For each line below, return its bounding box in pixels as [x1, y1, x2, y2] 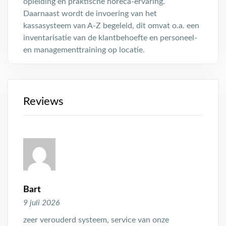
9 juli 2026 [23, 199, 60, 207]
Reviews [23, 96, 64, 107]
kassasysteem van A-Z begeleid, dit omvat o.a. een [23, 22, 199, 30]
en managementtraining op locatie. [23, 46, 145, 54]
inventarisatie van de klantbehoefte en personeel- [23, 34, 197, 42]
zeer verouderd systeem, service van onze [23, 216, 169, 224]
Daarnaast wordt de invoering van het [23, 10, 157, 18]
